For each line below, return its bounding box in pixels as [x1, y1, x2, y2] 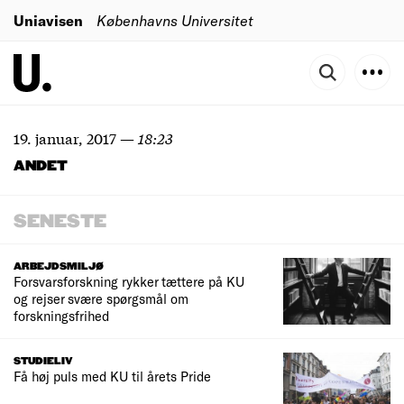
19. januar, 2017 [14, 127, 116, 148]
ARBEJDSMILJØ [14, 261, 104, 272]
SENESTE [14, 212, 106, 232]
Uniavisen [14, 11, 83, 29]
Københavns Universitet [96, 11, 253, 29]
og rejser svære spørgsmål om [14, 290, 188, 307]
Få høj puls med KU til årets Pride [14, 368, 211, 385]
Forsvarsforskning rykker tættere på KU [14, 273, 244, 289]
